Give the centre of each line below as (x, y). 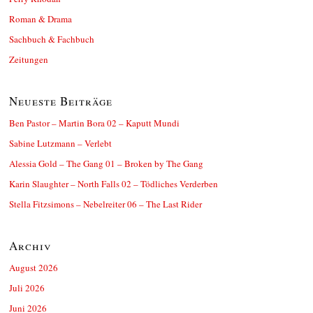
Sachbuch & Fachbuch (52, 39)
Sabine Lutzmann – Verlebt (60, 143)
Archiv (30, 245)
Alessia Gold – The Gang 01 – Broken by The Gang (106, 163)
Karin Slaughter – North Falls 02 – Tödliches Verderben (114, 183)
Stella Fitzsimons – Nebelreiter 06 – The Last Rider (105, 204)
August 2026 (34, 267)
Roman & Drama (41, 19)
